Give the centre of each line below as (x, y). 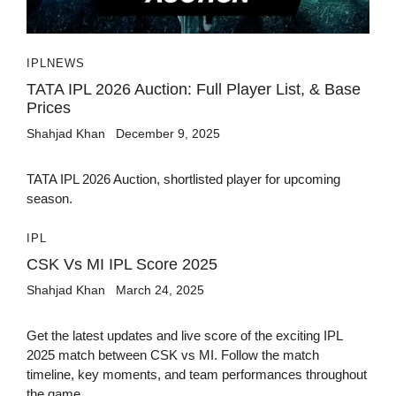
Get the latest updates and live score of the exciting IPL (184, 335)
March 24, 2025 (160, 289)
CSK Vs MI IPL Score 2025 (122, 264)
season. (49, 198)
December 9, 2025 (168, 133)
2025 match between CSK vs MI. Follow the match (173, 354)
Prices (49, 107)
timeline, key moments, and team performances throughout (197, 374)
